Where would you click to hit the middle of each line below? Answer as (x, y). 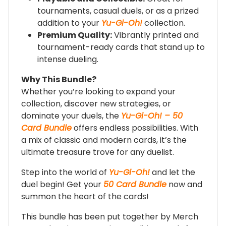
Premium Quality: (75, 35)
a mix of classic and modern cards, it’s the (104, 140)
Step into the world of (65, 172)
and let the (173, 172)
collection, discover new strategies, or (96, 103)
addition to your (69, 23)
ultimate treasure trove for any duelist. (98, 152)
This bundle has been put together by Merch (110, 216)
